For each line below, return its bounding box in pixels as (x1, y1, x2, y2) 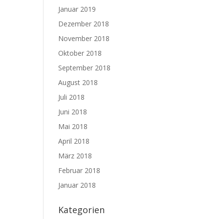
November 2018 (58, 34, 110, 43)
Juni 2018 (58, 107, 88, 116)
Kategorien (58, 204, 105, 216)
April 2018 (58, 136, 90, 146)
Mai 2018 (58, 122, 88, 131)
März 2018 (58, 151, 92, 160)
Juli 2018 (58, 92, 85, 102)
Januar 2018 (58, 180, 96, 190)
